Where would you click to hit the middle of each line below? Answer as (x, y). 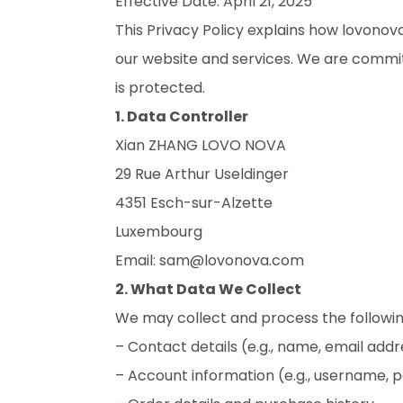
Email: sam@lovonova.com (213, 260)
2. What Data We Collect (208, 289)
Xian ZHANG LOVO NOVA (204, 145)
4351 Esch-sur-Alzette (197, 203)
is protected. (160, 88)
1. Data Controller (182, 116)
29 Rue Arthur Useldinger (202, 174)
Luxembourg (162, 232)
